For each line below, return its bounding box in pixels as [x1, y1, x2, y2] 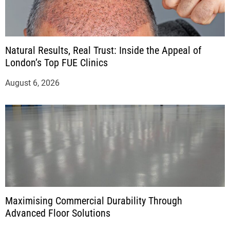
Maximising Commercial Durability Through [5, 195, 182, 207]
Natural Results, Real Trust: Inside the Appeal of [5, 44, 201, 57]
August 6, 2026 [5, 78, 60, 88]
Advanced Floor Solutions [5, 207, 110, 220]
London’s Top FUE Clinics [5, 56, 108, 69]
